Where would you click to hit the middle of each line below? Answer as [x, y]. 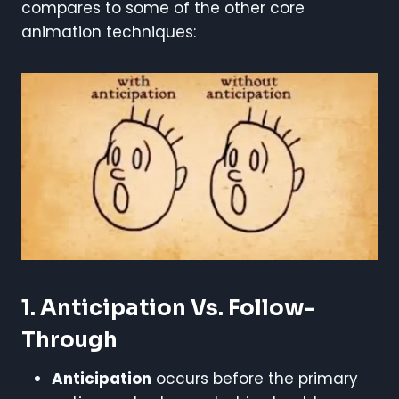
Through [69, 340]
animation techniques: [109, 33]
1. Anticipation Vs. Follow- [168, 308]
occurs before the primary [255, 378]
